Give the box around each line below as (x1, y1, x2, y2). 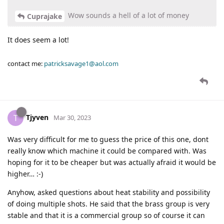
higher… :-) (7, 168, 43, 178)
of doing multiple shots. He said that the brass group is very (7, 198, 209, 208)
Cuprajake (27, 11, 62, 21)
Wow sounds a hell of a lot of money (66, 10, 189, 20)
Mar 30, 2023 (53, 112, 91, 122)
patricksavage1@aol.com (44, 58, 118, 68)
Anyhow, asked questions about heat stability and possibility (7, 187, 210, 197)
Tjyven (26, 112, 48, 122)
